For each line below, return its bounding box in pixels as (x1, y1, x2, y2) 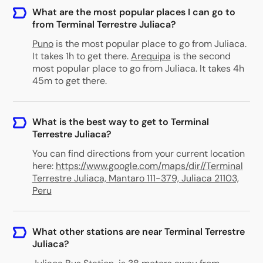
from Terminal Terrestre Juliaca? (32, 18, 176, 31)
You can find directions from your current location (32, 147, 245, 160)
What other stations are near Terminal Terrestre (32, 225, 245, 238)
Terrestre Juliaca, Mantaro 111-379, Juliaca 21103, (32, 172, 239, 184)
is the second (173, 50, 231, 62)
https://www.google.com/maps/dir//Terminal (55, 160, 243, 172)
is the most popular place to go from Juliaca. (55, 38, 247, 50)
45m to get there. (32, 75, 107, 87)
